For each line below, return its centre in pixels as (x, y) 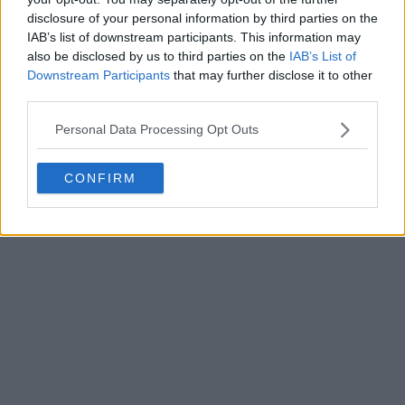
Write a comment (85, 44)
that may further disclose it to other (271, 75)
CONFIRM (100, 178)
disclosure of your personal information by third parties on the (202, 18)
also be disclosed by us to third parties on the (158, 56)
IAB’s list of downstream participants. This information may (194, 37)
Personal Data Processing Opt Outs (157, 129)
